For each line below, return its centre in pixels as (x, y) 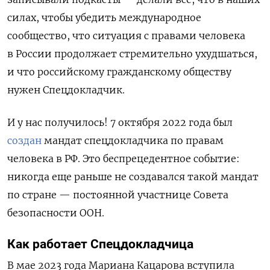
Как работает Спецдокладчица (100, 244)
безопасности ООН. (56, 212)
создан (24, 140)
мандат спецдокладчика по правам (133, 140)
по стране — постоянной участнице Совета (118, 194)
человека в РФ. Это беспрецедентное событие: (124, 158)
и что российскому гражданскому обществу (119, 71)
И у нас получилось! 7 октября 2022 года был (120, 122)
